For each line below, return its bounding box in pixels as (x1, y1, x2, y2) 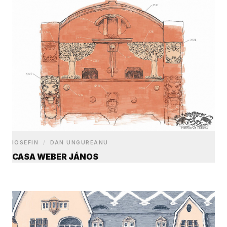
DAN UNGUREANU (48, 139, 108, 146)
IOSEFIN (12, 139, 41, 146)
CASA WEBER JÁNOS (12, 152, 98, 162)
